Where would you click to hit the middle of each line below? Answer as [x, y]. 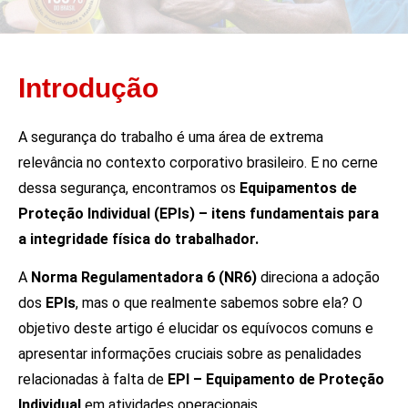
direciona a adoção [318, 277]
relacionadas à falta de [93, 379]
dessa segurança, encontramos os [129, 188]
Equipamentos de [298, 188]
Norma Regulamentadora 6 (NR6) [144, 277]
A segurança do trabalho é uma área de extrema [171, 137]
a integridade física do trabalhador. [138, 239]
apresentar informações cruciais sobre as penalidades [190, 353]
